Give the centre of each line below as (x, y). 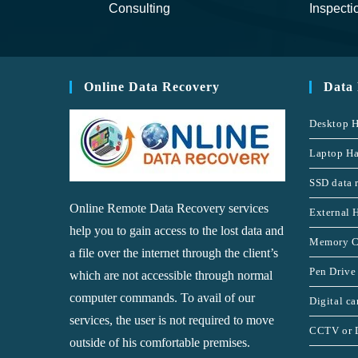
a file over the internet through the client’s (174, 253)
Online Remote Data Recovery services (169, 208)
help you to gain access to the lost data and (177, 231)
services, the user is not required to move (172, 320)
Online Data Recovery (152, 87)
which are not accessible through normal (171, 275)
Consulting (139, 8)
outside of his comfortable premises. (160, 342)
